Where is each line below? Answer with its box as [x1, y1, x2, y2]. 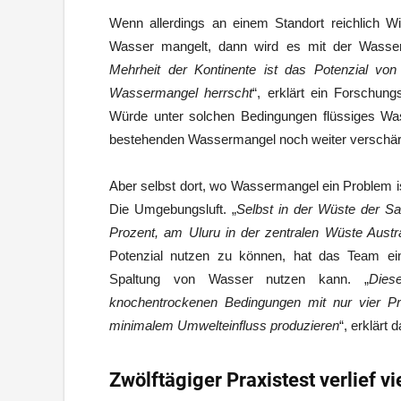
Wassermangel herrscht [109, 85, 253, 100]
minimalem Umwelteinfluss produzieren [109, 318, 339, 333]
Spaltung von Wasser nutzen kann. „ [109, 271, 369, 286]
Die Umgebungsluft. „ [109, 201, 236, 217]
